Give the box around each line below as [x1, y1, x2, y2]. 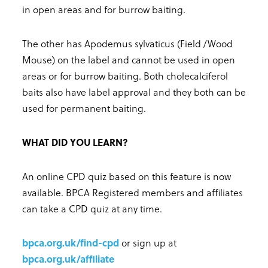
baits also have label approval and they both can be [22, 84, 246, 99]
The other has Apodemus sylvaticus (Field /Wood [22, 36, 233, 50]
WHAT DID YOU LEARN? [22, 135, 128, 149]
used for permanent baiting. [22, 100, 146, 115]
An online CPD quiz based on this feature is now [22, 169, 231, 183]
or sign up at [119, 235, 176, 249]
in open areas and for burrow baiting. [22, 2, 185, 16]
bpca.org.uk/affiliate [22, 251, 114, 266]
